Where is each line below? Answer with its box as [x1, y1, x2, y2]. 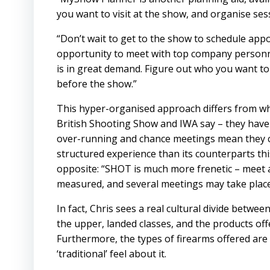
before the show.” [57, 77, 137, 90]
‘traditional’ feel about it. [57, 247, 166, 260]
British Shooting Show [57, 117, 158, 130]
